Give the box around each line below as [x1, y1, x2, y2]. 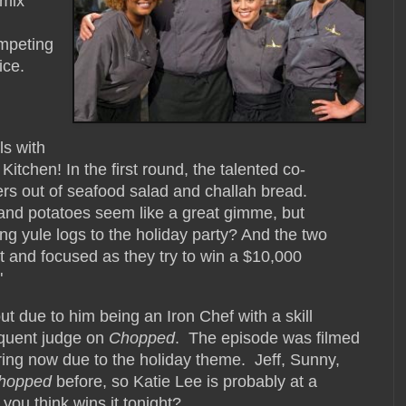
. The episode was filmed [175, 328, 360, 347]
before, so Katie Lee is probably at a [56, 372, 317, 391]
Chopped [109, 328, 175, 347]
